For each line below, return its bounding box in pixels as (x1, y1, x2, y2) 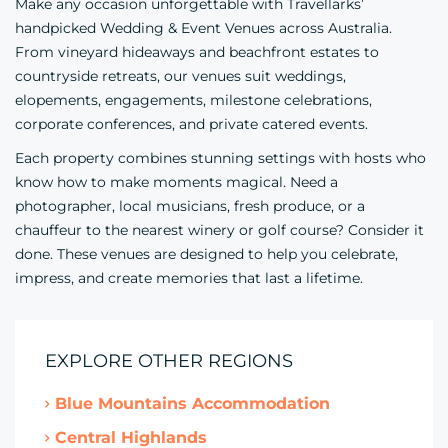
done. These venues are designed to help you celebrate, (15, 245, 398, 263)
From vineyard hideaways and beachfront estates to (15, 43, 379, 61)
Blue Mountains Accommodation (55, 394, 330, 413)
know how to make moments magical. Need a (15, 173, 338, 191)
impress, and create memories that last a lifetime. (15, 269, 363, 287)
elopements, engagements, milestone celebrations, (15, 91, 372, 109)
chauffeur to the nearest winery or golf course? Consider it (15, 221, 424, 239)
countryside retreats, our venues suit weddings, (15, 67, 346, 85)
